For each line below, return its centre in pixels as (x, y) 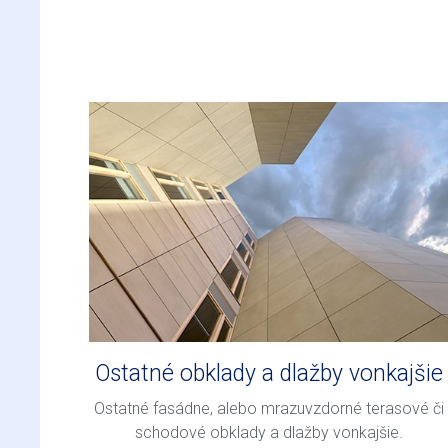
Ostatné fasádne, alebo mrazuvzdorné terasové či (269, 409)
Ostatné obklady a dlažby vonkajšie (269, 373)
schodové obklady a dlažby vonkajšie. (269, 433)
